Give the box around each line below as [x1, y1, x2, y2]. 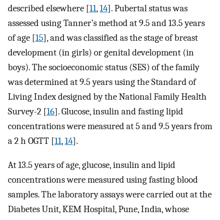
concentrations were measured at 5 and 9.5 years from [8, 120, 212, 132]
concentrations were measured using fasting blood [8, 174, 198, 185]
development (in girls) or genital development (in [8, 47, 194, 58]
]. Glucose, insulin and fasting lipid [55, 106, 183, 117]
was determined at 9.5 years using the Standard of [8, 76, 196, 87]
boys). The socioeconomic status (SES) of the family [8, 61, 199, 73]
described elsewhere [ [8, 2, 89, 14]
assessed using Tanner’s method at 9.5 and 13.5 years [8, 17, 205, 28]
